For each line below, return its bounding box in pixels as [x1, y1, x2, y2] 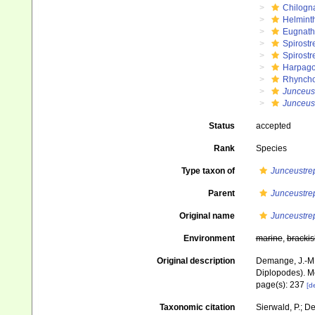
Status [208, 121, 235, 131]
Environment [183, 233, 235, 243]
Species [255, 143, 287, 153]
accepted [255, 121, 291, 131]
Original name [179, 211, 235, 221]
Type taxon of [181, 166, 235, 176]
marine [255, 233, 283, 243]
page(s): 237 [255, 280, 307, 290]
